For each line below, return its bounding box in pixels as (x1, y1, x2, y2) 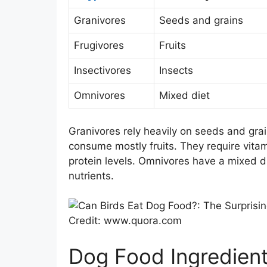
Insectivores (73, 64, 131, 76)
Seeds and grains (159, 14, 243, 26)
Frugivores (73, 39, 124, 51)
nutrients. (68, 169, 114, 182)
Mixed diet (159, 89, 210, 101)
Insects (159, 64, 193, 76)
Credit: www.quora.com (68, 215, 182, 226)
